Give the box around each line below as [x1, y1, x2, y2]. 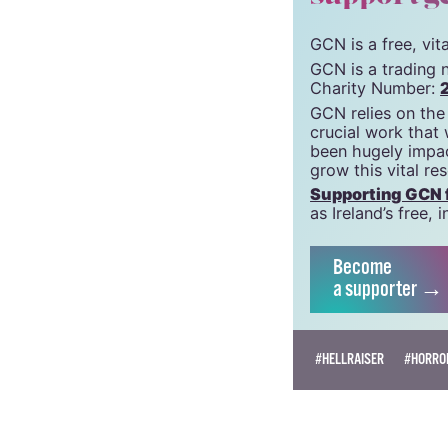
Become [332, 254, 392, 283]
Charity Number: [310, 78, 441, 99]
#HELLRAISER [314, 350, 384, 370]
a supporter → [332, 276, 443, 305]
